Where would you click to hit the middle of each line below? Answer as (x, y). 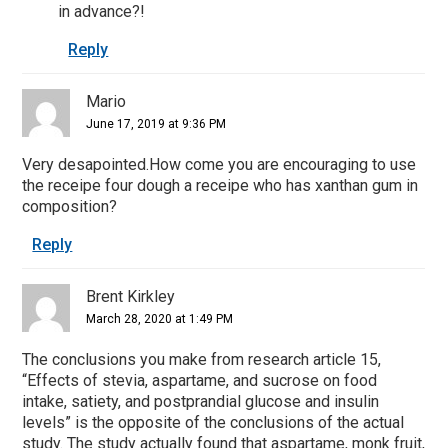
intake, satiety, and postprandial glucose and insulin (201, 401)
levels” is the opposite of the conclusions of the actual (213, 422)
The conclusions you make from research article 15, (202, 359)
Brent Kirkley (131, 296)
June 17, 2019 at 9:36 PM (156, 123)
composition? (70, 206)
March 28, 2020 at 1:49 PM (160, 318)
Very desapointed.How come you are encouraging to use (219, 164)
